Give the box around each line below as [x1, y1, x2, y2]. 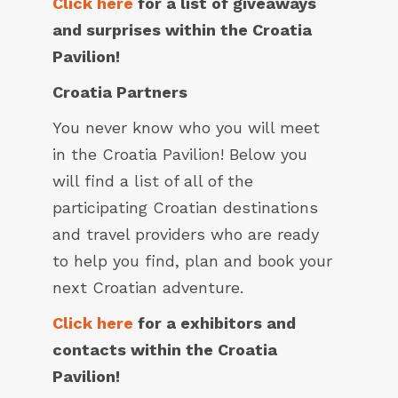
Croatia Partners [52, 83, 187, 102]
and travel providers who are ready [52, 225, 319, 244]
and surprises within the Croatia [52, 20, 312, 40]
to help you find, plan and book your [52, 251, 332, 271]
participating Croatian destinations [52, 198, 318, 218]
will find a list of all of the [52, 171, 253, 191]
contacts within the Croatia [52, 340, 277, 360]
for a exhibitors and [133, 314, 296, 333]
